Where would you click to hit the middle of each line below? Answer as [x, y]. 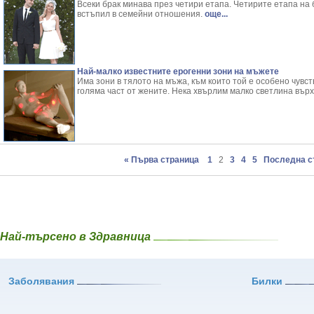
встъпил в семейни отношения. [140, 14]
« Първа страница [162, 160]
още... [215, 14]
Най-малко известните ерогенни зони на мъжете [178, 71]
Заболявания [43, 281]
